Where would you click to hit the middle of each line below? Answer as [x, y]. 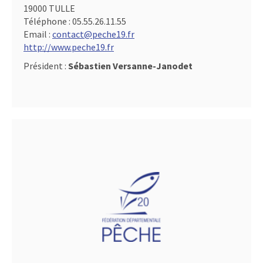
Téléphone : [48, 21]
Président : [46, 66]
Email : [38, 34]
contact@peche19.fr [93, 34]
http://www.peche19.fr [69, 47]
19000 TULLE [49, 8]
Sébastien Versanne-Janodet [130, 66]
